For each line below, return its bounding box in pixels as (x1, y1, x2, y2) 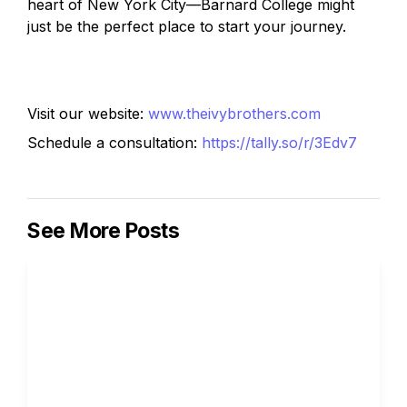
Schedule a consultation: (27, 134, 202, 152)
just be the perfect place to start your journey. (27, 17, 346, 35)
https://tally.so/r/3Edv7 (202, 134, 357, 152)
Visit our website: (27, 104, 148, 123)
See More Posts (27, 218, 179, 243)
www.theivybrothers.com (148, 104, 321, 123)
